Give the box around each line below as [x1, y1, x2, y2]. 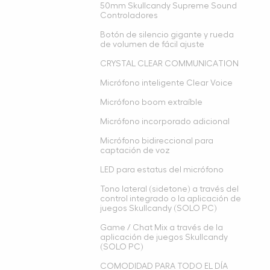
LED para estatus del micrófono [100, 165, 224, 174]
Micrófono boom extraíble [100, 98, 203, 107]
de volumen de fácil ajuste [100, 40, 205, 49]
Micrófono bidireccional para [100, 136, 214, 145]
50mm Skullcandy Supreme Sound [100, 1, 237, 10]
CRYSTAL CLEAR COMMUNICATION [100, 59, 239, 68]
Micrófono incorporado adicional [100, 117, 230, 126]
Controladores [100, 11, 159, 20]
